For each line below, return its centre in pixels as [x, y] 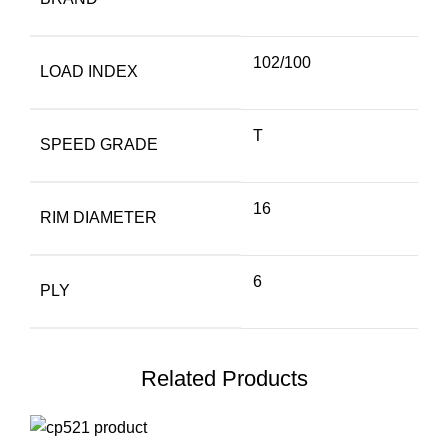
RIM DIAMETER [98, 217]
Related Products [224, 378]
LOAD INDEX [89, 71]
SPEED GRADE [99, 144]
